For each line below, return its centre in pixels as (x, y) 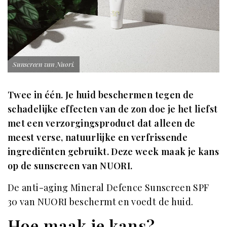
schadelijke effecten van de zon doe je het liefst (113, 109)
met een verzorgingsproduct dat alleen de (102, 123)
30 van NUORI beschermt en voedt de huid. (101, 201)
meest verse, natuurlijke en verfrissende (98, 137)
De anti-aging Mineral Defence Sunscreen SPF (108, 187)
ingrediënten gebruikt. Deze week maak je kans (113, 151)
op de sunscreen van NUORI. (70, 165)
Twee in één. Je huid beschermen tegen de (101, 94)
